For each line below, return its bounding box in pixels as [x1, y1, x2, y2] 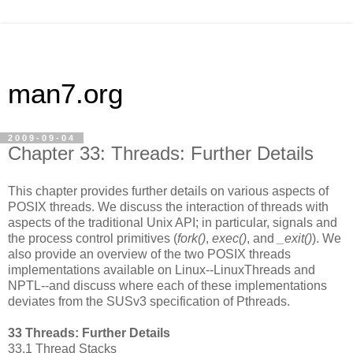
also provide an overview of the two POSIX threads [8, 247, 291, 261]
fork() [177, 231, 206, 245]
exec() [212, 231, 247, 245]
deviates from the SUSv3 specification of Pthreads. [8, 294, 290, 308]
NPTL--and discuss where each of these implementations [8, 278, 327, 292]
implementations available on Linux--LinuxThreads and [8, 262, 315, 277]
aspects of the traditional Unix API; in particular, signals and [8, 215, 337, 229]
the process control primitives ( [8, 231, 177, 245]
